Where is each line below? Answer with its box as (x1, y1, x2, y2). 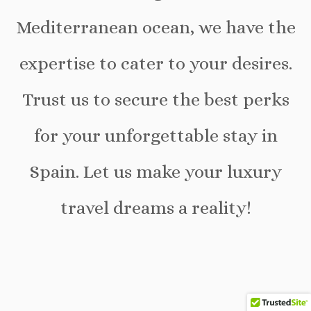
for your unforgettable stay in (33, 124, 278, 146)
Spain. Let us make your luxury (29, 160, 282, 182)
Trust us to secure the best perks (22, 88, 289, 110)
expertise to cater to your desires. (19, 52, 292, 74)
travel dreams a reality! (60, 196, 251, 218)
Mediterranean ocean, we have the (15, 16, 296, 37)
